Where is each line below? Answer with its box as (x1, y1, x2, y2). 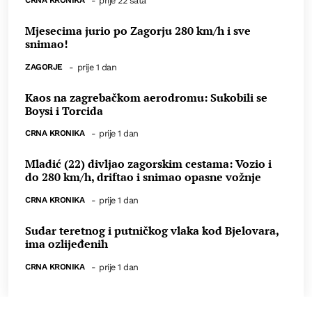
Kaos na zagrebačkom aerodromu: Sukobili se (25, 89, 267, 105)
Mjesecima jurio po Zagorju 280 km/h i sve (25, 22, 251, 38)
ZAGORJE (25, 61, 63, 72)
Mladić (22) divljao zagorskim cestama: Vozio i (25, 156, 272, 172)
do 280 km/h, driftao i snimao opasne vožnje (25, 169, 261, 185)
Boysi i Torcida (25, 102, 103, 118)
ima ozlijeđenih (25, 236, 108, 252)
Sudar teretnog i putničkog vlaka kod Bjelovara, (25, 223, 279, 239)
